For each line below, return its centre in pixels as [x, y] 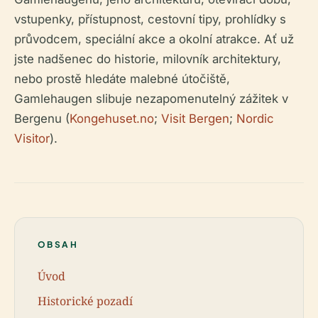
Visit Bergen [195, 119]
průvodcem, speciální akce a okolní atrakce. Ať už [154, 39]
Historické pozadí [85, 301]
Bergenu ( [42, 119]
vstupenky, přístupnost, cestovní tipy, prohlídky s [150, 19]
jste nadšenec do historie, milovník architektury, [148, 59]
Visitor [32, 138]
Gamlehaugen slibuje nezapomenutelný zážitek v [151, 99]
